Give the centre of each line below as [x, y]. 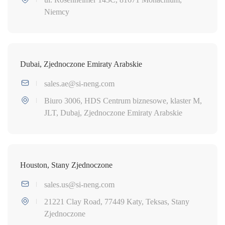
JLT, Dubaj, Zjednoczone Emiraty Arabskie [113, 113]
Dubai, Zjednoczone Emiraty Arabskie [81, 64]
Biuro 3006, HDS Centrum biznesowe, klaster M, [123, 100]
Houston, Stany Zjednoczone [66, 165]
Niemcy [57, 12]
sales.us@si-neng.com [79, 184]
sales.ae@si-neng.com [79, 83]
